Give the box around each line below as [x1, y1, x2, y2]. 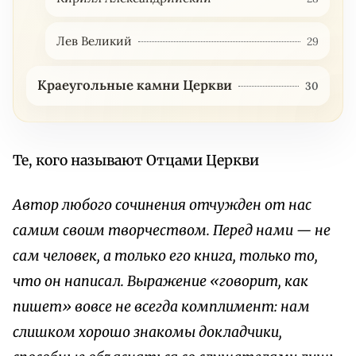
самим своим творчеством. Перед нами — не [13, 221, 331, 239]
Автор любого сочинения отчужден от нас [13, 195, 311, 214]
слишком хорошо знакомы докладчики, [13, 323, 282, 341]
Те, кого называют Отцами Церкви [13, 151, 259, 169]
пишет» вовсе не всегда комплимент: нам [13, 297, 310, 315]
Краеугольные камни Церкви [37, 76, 232, 95]
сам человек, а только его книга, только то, [13, 246, 318, 265]
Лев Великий [56, 33, 132, 48]
